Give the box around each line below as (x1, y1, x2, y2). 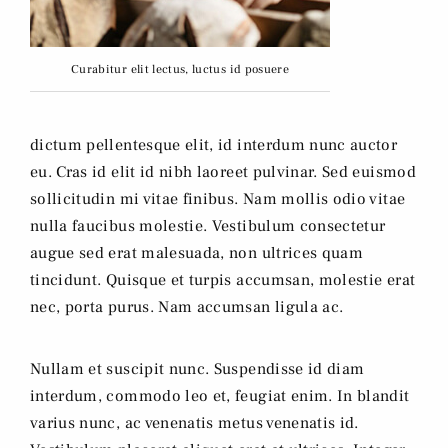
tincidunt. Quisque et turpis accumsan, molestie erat (30, 270, 416, 291)
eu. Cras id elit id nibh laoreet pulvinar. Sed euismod (30, 162, 416, 183)
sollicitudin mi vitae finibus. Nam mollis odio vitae (30, 189, 406, 210)
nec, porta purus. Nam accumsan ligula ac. (30, 297, 344, 318)
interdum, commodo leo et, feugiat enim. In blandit (30, 386, 410, 407)
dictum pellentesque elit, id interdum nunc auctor (30, 135, 398, 156)
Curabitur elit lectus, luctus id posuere (71, 62, 289, 78)
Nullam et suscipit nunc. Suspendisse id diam (30, 359, 365, 380)
